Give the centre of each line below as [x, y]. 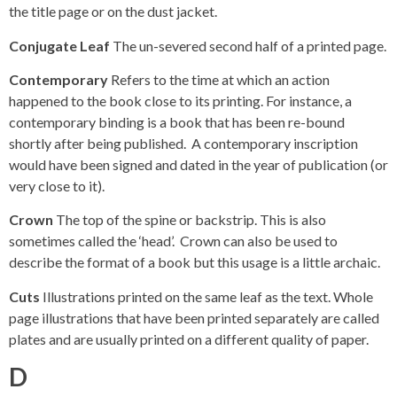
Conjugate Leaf [61, 45]
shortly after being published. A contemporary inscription [183, 144]
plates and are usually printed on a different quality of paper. [189, 339]
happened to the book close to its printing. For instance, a [180, 101]
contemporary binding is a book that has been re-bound [177, 122]
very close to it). [57, 186]
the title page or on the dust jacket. [113, 12]
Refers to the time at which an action [220, 80]
